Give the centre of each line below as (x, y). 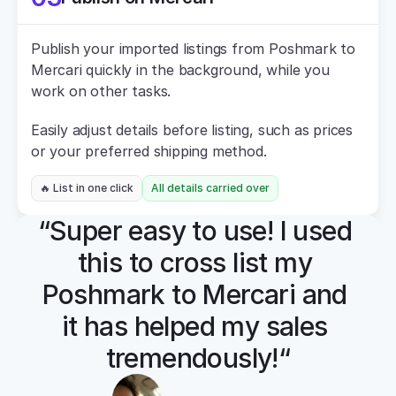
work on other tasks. (101, 91)
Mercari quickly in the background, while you (180, 70)
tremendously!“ (198, 358)
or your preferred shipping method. (149, 151)
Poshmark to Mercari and (194, 294)
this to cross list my (194, 263)
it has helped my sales (194, 326)
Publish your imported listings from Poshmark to (193, 49)
